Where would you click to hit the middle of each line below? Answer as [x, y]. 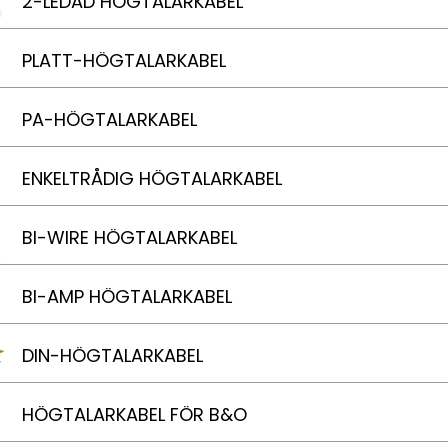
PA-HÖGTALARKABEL [109, 119]
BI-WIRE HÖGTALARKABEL [129, 237]
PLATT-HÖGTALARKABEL [124, 60]
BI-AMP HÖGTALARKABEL [127, 296]
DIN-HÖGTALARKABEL [112, 355]
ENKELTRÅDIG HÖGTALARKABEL [152, 178]
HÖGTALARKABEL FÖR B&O [134, 414]
